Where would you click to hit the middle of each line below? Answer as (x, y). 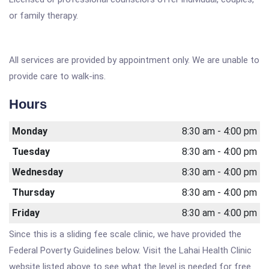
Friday (26, 213)
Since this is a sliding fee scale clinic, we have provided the (125, 234)
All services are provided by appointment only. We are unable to (134, 60)
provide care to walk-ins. (57, 76)
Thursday (33, 192)
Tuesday (31, 152)
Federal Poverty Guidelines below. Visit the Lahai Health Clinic (130, 250)
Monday (30, 131)
